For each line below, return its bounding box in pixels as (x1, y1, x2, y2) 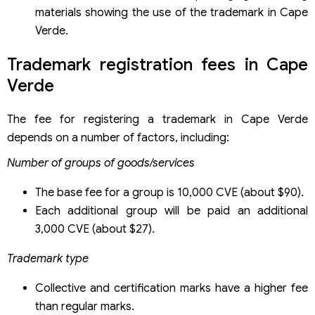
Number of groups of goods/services (7, 156, 195, 171)
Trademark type (7, 252, 89, 266)
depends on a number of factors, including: (7, 131, 229, 146)
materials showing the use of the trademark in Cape (35, 6, 308, 20)
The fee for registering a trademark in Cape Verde (7, 112, 308, 127)
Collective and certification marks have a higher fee (35, 281, 308, 296)
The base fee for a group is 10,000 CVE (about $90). (35, 186, 304, 200)
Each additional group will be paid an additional (35, 204, 308, 219)
